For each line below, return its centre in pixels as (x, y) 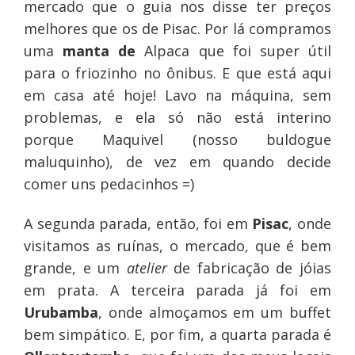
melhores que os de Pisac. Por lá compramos (177, 29)
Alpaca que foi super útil (234, 51)
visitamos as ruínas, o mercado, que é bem (177, 246)
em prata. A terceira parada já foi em (177, 290)
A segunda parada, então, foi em (138, 224)
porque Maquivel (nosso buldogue (177, 140)
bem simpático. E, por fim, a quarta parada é (177, 335)
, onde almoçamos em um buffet (215, 313)
